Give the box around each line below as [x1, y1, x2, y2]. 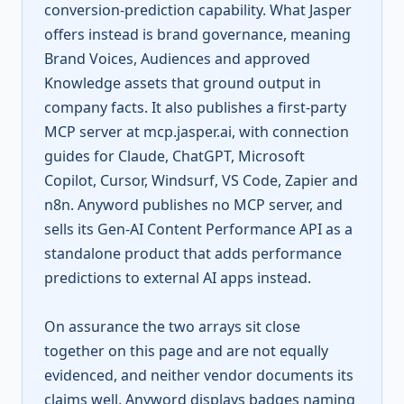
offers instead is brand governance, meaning [44, 24, 351, 44]
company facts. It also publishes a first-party [44, 97, 346, 117]
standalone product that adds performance [44, 243, 342, 263]
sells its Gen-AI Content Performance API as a [44, 219, 353, 239]
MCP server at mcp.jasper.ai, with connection [44, 122, 349, 142]
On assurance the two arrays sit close [44, 317, 300, 336]
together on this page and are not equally [44, 341, 328, 361]
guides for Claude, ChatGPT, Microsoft [44, 146, 305, 166]
